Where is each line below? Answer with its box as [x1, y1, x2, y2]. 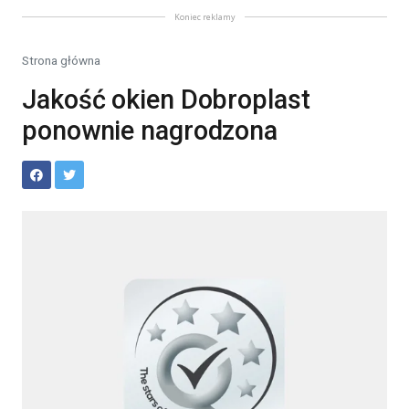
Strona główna [22, 53, 100, 68]
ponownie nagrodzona [22, 115, 278, 146]
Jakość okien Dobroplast [22, 84, 310, 115]
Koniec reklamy [173, 11, 236, 23]
